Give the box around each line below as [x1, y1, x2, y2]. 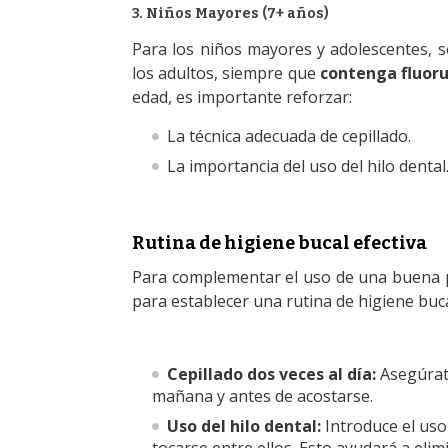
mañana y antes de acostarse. [152, 385, 373, 408]
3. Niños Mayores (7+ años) [132, 5, 329, 23]
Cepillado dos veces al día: [167, 363, 376, 386]
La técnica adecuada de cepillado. [167, 125, 411, 148]
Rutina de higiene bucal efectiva [132, 232, 427, 255]
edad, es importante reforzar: [132, 86, 356, 109]
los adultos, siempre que [132, 62, 320, 85]
